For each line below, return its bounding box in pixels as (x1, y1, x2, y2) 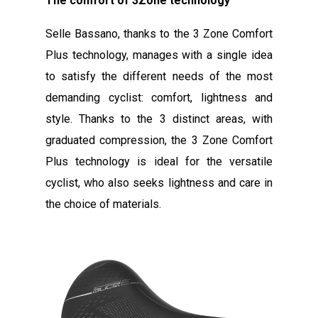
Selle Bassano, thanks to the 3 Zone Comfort (45, 27, 273, 41)
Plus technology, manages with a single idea (45, 48, 273, 62)
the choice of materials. (45, 197, 161, 212)
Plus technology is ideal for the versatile (45, 155, 273, 169)
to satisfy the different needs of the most (45, 70, 273, 84)
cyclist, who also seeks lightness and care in (45, 176, 273, 190)
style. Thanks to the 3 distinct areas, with (45, 112, 273, 126)
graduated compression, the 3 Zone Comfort (45, 133, 273, 148)
